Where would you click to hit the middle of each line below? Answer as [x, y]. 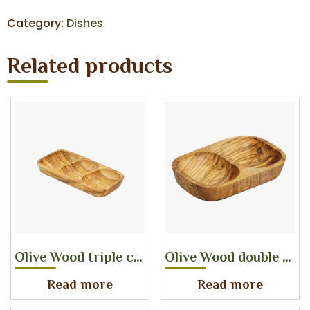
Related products [90, 67]
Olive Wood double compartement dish [286, 258]
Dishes [85, 23]
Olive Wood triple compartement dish [138, 258]
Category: [37, 23]
